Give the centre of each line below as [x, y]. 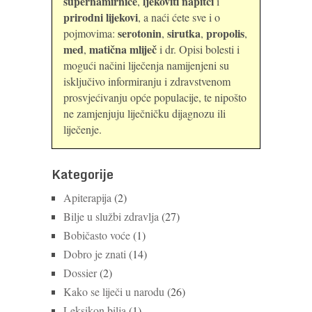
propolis [225, 33]
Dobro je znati [95, 253]
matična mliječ [123, 49]
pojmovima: [91, 33]
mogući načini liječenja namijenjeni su [146, 65]
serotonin [140, 33]
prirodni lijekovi [101, 17]
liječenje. [83, 129]
